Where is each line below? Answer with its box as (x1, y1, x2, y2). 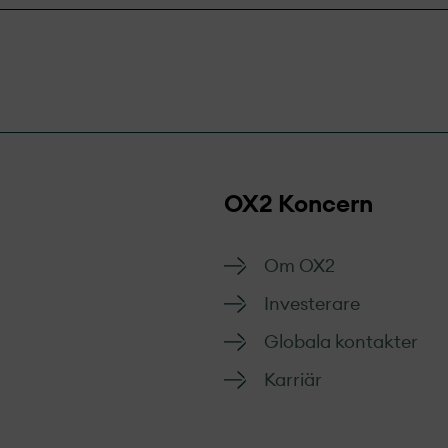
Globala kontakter (264, 333, 418, 351)
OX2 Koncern (224, 193, 373, 217)
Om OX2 (264, 257, 335, 275)
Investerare (264, 295, 360, 313)
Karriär (264, 371, 322, 389)
